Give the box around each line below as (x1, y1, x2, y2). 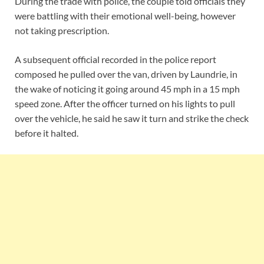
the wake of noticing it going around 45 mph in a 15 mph (15, 83, 240, 95)
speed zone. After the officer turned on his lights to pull (15, 98, 235, 110)
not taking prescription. (15, 25, 109, 37)
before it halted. (15, 127, 78, 139)
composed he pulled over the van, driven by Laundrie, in (15, 68, 237, 80)
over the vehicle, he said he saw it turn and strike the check (15, 113, 249, 124)
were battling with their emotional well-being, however (15, 10, 236, 22)
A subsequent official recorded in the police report (15, 54, 216, 65)
